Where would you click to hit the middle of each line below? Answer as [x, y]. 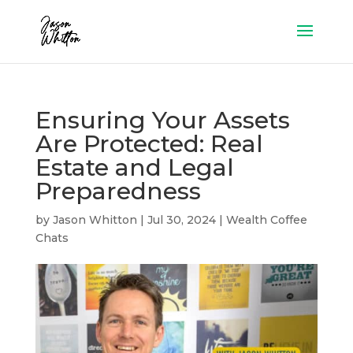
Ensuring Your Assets [162, 120]
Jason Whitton [95, 220]
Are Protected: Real [149, 144]
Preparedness [118, 191]
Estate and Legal [134, 167]
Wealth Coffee [266, 220]
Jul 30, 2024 [181, 220]
